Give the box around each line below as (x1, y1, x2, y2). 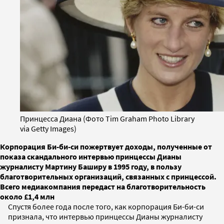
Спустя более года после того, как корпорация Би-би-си (8, 201, 204, 211)
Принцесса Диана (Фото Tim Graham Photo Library (20, 113, 194, 123)
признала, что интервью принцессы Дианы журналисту (8, 211, 202, 221)
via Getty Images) (20, 123, 76, 133)
